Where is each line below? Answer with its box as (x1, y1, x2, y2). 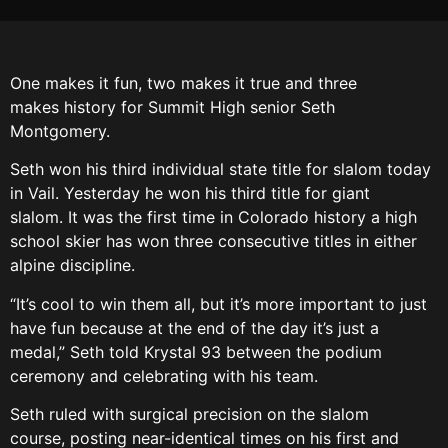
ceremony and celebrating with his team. (10, 365, 323, 386)
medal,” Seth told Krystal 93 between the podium (10, 341, 382, 362)
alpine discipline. (10, 255, 140, 276)
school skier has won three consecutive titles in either (10, 231, 417, 252)
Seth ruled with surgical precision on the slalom (10, 404, 369, 425)
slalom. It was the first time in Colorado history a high (10, 207, 417, 228)
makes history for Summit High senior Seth (10, 97, 335, 117)
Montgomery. (10, 121, 115, 141)
